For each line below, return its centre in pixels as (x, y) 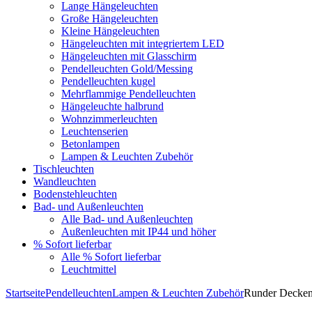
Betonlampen (91, 144)
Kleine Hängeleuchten (110, 31)
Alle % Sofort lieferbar (111, 257)
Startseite (25, 293)
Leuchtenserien (95, 131)
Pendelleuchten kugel (108, 81)
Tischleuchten (64, 169)
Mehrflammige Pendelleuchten (128, 94)
